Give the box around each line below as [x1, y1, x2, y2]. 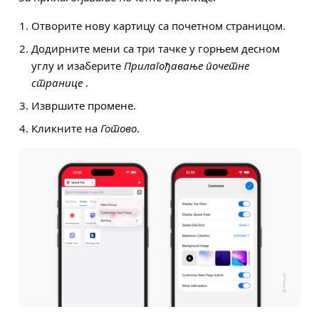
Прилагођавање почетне [124, 58, 249, 73]
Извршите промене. [31, 98, 136, 113]
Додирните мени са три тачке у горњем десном [31, 41, 280, 56]
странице [31, 75, 85, 90]
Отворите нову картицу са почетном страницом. [31, 19, 286, 33]
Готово [100, 121, 137, 136]
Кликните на [31, 121, 100, 136]
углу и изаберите [31, 58, 124, 73]
